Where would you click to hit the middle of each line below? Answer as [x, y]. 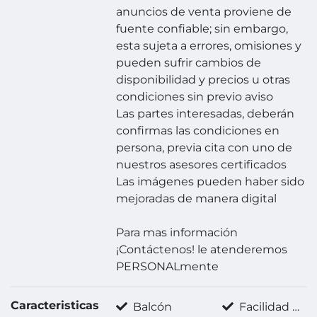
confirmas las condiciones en [198, 131]
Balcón [151, 307]
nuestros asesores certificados [202, 165]
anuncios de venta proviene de [204, 12]
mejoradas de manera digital [197, 199]
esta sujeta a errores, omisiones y [209, 46]
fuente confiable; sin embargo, [202, 29]
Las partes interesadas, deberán [206, 114]
